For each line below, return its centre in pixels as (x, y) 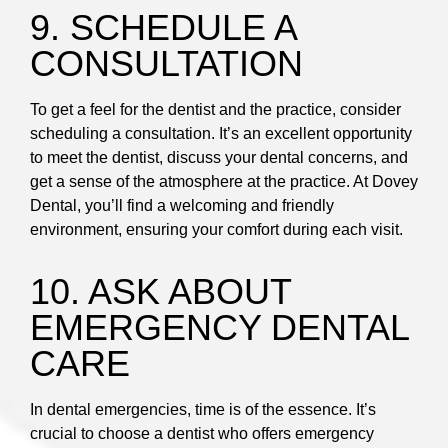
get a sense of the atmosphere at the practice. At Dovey (224, 182)
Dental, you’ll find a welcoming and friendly (182, 206)
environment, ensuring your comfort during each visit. (216, 230)
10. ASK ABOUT (160, 292)
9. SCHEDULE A (163, 28)
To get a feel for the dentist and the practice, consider (215, 110)
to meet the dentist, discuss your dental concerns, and (219, 158)
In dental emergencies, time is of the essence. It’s (203, 410)
